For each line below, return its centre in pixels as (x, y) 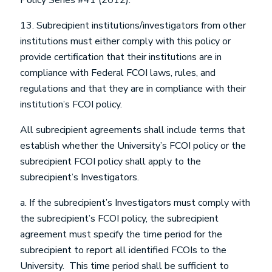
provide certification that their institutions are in (121, 57)
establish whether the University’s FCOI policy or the (133, 146)
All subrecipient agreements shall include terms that (133, 130)
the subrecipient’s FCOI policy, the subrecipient (119, 219)
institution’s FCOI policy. (71, 104)
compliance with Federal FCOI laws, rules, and (118, 73)
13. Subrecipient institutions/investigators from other (133, 25)
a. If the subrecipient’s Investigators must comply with (135, 203)
